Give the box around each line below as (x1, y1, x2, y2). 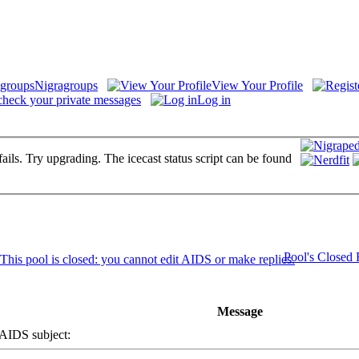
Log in (197, 92, 231, 107)
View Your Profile (212, 78, 303, 92)
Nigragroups (34, 78, 98, 92)
